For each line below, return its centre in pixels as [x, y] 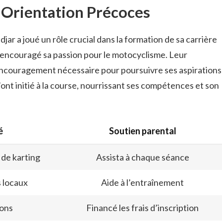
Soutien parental [142, 131]
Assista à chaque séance [142, 157]
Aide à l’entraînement [142, 183]
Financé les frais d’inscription [142, 208]
